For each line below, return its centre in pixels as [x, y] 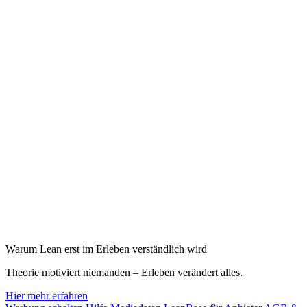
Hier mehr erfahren [47, 296]
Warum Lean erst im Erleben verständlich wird [106, 249]
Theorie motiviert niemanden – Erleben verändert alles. [124, 273]
